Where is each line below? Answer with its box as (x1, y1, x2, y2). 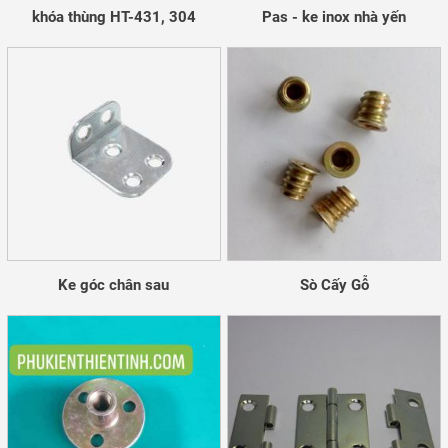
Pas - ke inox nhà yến (262, 8, 407, 27)
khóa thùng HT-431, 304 (31, 8, 196, 27)
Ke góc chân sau (58, 276, 170, 295)
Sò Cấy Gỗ (299, 276, 369, 295)
